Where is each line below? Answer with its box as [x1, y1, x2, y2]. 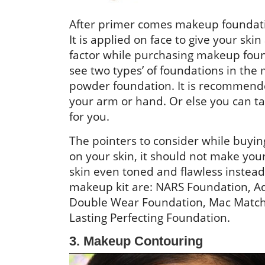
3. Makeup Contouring [69, 234, 203, 248]
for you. [69, 108, 109, 124]
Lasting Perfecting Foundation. [69, 209, 230, 225]
